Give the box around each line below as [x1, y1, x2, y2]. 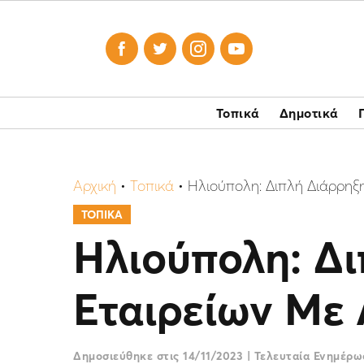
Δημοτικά [279, 105, 339, 121]
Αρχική [73, 176, 116, 195]
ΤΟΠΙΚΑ [81, 206, 123, 222]
